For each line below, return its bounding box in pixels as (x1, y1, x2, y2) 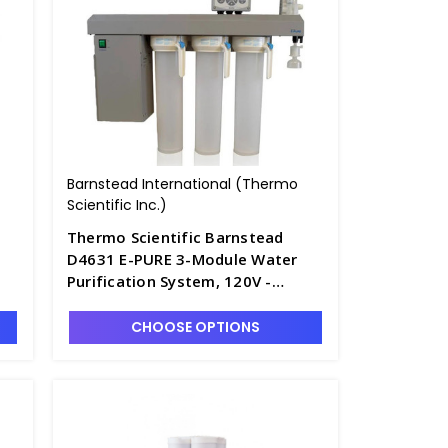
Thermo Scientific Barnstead (66, 227, 284, 247)
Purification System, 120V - (66, 271, 272, 291)
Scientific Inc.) (66, 195, 167, 215)
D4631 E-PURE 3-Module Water (66, 249, 298, 269)
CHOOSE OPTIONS (130, 317, 260, 337)
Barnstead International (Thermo (66, 174, 298, 194)
